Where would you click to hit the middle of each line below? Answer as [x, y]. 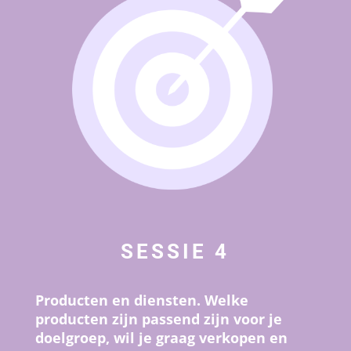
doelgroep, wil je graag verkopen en [161, 338]
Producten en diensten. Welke [141, 300]
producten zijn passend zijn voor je [158, 319]
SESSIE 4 [175, 252]
